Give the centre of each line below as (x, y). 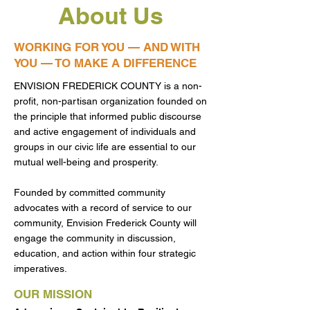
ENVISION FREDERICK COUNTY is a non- (108, 86)
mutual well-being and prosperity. (86, 162)
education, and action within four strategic (105, 253)
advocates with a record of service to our (103, 208)
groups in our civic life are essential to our (105, 147)
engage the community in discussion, (95, 238)
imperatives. (40, 268)
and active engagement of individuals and (105, 131)
